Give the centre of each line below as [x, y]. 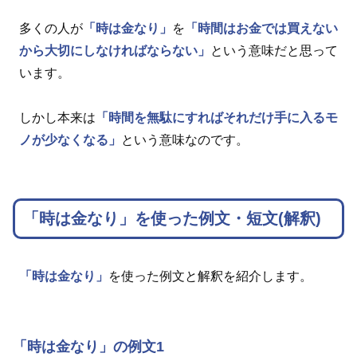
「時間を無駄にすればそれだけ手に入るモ [217, 118]
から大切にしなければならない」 [115, 51]
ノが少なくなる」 [70, 140]
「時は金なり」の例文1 [88, 346]
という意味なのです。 [185, 140]
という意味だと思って [274, 51]
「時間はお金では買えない [261, 29]
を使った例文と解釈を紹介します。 [210, 276]
